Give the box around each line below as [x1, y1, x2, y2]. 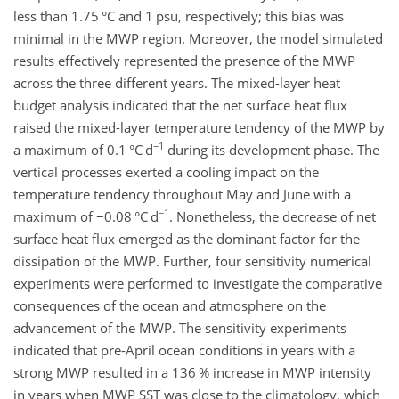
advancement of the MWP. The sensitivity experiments [13, 318, 346, 337]
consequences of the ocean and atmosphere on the [13, 296, 326, 314]
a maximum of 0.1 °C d [13, 140, 153, 159]
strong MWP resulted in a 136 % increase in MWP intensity [13, 362, 371, 381]
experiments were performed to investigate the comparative [13, 273, 382, 292]
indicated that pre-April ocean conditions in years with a [13, 340, 355, 359]
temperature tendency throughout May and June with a [13, 184, 351, 203]
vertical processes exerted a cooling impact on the [13, 162, 319, 181]
